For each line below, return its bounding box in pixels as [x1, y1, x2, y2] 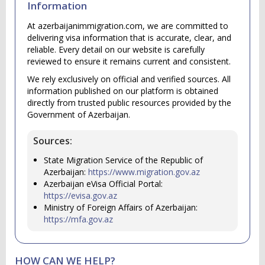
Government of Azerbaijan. [27, 109, 130, 120]
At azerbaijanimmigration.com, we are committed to [27, 20, 228, 31]
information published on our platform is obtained [27, 85, 218, 96]
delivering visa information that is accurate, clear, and [27, 32, 231, 43]
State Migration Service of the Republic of [44, 154, 203, 166]
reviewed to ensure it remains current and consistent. [27, 56, 231, 67]
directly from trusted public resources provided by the [27, 97, 231, 108]
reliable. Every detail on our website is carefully [27, 44, 205, 55]
